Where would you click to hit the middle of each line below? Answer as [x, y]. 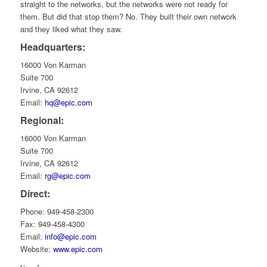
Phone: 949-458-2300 [57, 212]
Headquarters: [52, 47]
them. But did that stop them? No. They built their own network [128, 17]
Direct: [35, 194]
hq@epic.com [68, 103]
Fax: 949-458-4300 [52, 224]
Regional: [42, 120]
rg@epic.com [67, 176]
